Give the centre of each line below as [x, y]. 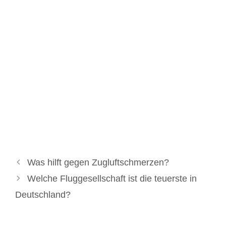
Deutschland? [43, 194]
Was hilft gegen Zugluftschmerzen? [98, 162]
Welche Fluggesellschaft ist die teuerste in [112, 178]
